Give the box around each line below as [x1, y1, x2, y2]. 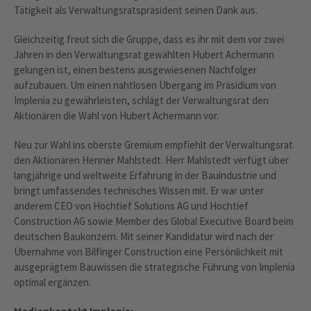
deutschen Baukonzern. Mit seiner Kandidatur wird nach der [14, 230, 274, 243]
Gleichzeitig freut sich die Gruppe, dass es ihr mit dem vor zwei [14, 33, 284, 46]
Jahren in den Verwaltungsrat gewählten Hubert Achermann [14, 48, 274, 61]
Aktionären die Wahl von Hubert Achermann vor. [14, 109, 219, 122]
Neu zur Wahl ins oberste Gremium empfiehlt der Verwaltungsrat [14, 138, 293, 151]
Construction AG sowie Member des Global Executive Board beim [14, 215, 294, 228]
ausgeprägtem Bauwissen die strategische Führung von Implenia [14, 260, 295, 274]
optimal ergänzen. [14, 276, 91, 289]
